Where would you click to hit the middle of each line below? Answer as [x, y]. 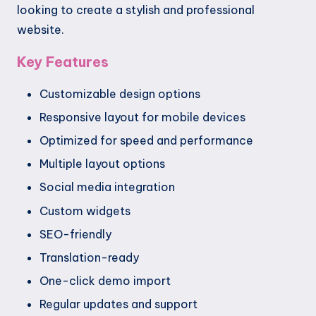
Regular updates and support [119, 304]
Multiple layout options [102, 164]
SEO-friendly [75, 234]
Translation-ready [89, 257]
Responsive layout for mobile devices [142, 117]
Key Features [63, 61]
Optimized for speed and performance [146, 141]
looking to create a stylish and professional [136, 10]
